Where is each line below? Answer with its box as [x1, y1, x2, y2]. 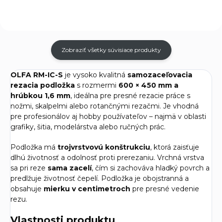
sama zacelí [48, 163, 92, 172]
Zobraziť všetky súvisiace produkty [61, 46, 161, 54]
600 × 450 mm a [118, 80, 178, 90]
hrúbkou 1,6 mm [10, 91, 70, 100]
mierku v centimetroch [44, 184, 130, 193]
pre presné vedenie [130, 184, 199, 193]
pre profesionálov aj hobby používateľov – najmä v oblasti [10, 111, 206, 121]
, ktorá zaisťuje [150, 142, 199, 152]
